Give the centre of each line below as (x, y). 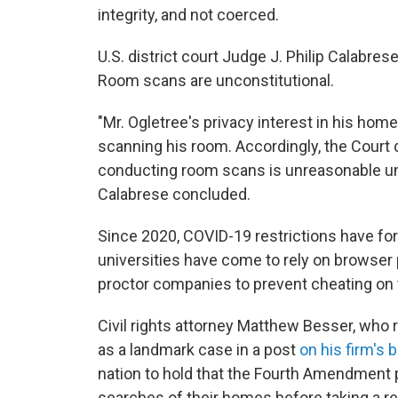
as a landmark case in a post (199, 350)
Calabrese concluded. (174, 194)
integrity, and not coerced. (188, 15)
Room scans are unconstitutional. (216, 80)
